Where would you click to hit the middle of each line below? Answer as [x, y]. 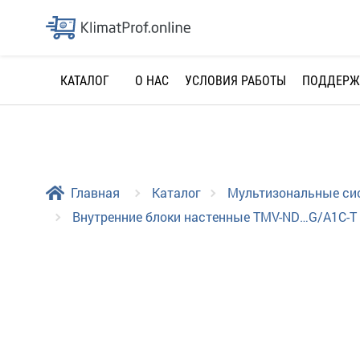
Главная [95, 192]
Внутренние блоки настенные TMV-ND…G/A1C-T [215, 216]
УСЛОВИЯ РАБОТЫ [235, 80]
